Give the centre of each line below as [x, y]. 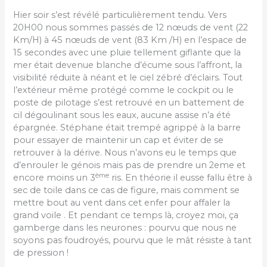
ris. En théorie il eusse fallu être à [181, 178]
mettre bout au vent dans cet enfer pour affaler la [122, 203]
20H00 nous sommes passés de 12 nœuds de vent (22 [131, 28]
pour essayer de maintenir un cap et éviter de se [119, 140]
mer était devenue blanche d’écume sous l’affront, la [128, 65]
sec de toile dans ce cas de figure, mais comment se [127, 190]
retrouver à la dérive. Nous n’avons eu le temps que [125, 153]
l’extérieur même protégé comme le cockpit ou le [124, 90]
